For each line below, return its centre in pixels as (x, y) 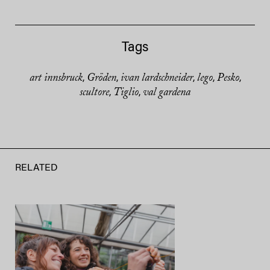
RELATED (36, 168)
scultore (94, 93)
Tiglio (126, 93)
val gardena (167, 93)
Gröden (101, 79)
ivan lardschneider (156, 79)
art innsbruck (56, 79)
